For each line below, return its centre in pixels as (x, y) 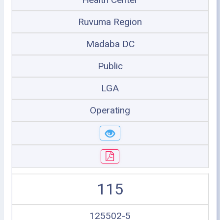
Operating (110, 110)
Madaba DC (110, 44)
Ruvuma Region (110, 22)
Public (110, 66)
